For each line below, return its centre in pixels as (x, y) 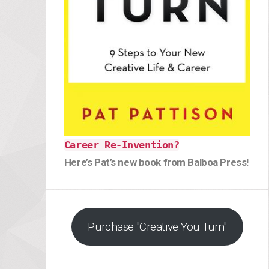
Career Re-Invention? (122, 145)
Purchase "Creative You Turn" (157, 226)
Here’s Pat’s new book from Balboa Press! (156, 162)
